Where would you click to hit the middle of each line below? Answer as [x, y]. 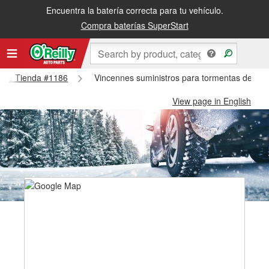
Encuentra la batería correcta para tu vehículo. [134, 10]
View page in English [212, 101]
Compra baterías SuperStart [134, 25]
